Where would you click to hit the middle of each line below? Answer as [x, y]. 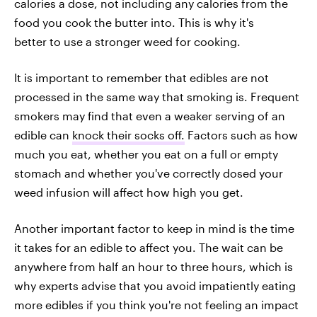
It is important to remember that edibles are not [142, 77]
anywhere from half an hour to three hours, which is [154, 266]
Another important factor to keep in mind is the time [154, 228]
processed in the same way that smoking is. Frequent [157, 97]
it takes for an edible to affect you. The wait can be [149, 247]
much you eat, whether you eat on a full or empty [146, 154]
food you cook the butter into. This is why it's [134, 22]
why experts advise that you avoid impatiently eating [155, 286]
